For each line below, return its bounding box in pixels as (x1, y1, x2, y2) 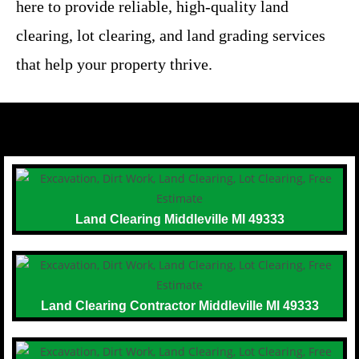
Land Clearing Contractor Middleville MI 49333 (40, 298, 319, 313)
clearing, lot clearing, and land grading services (16, 26, 325, 44)
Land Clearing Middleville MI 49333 (75, 212, 284, 226)
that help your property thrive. (16, 54, 212, 73)
